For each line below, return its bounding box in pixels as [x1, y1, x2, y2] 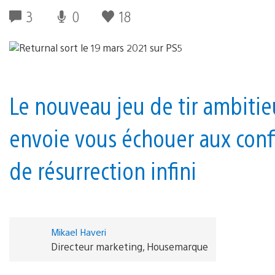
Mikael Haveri [50, 225, 106, 238]
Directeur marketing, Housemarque [50, 239, 208, 253]
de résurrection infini [9, 155, 196, 185]
